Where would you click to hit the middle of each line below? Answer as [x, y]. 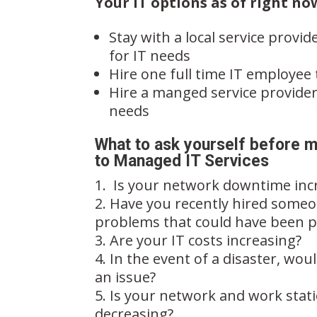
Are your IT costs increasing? [206, 240]
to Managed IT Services [182, 161]
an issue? [126, 277]
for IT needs [150, 55]
